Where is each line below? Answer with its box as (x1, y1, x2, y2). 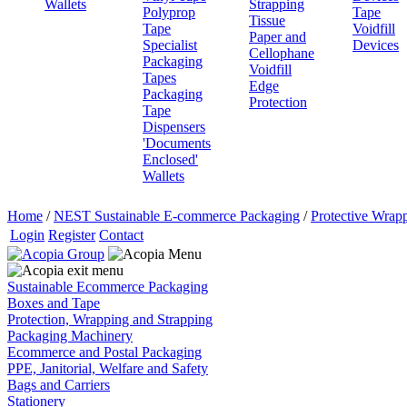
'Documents (143, 135, 211, 152)
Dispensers (143, 119, 205, 135)
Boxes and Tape (7, 295, 100, 312)
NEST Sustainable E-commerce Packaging (54, 208, 300, 224)
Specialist (143, 37, 197, 54)
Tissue (249, 13, 285, 29)
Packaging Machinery (7, 328, 133, 344)
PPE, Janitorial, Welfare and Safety (7, 361, 208, 377)
